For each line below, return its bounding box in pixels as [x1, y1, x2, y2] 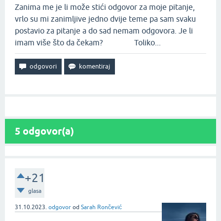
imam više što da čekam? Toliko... [15, 38, 161, 47]
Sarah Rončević [81, 204, 122, 211]
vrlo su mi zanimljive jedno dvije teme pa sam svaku [15, 14, 196, 23]
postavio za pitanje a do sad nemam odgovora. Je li [15, 26, 193, 35]
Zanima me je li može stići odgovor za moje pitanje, [15, 2, 195, 11]
